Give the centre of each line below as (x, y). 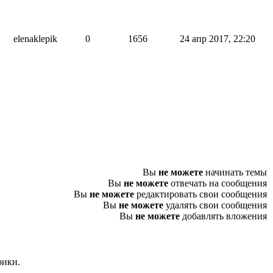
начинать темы (235, 172)
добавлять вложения (223, 216)
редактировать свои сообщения (200, 194)
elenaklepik (35, 39)
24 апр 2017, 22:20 (217, 39)
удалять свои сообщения (215, 205)
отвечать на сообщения (218, 183)
